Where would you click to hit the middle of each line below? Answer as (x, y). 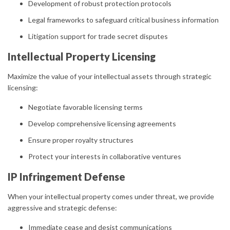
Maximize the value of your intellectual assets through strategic (110, 76)
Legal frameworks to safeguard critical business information (123, 20)
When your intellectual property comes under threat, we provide (111, 196)
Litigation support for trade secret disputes (98, 36)
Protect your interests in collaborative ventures (105, 156)
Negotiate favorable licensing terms (85, 107)
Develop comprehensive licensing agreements (102, 123)
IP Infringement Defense (66, 177)
